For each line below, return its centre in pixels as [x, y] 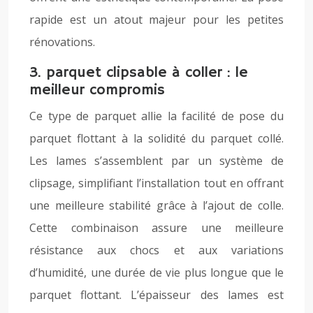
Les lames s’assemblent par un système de [156, 161]
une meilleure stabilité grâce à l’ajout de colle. [156, 205]
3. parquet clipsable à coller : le [139, 73]
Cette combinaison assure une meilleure [156, 228]
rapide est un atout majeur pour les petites [156, 20]
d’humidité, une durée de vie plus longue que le [156, 272]
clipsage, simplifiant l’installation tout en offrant [156, 183]
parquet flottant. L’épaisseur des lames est [156, 295]
